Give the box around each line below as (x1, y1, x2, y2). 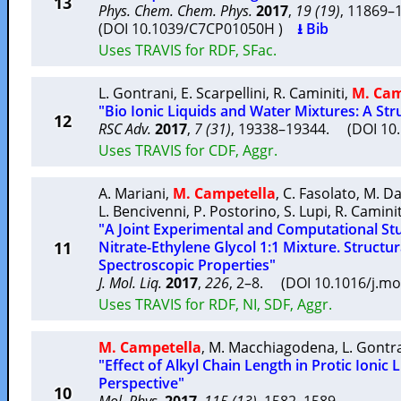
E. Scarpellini (181, 83, 266, 103)
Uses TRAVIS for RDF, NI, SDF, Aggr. (98, 294, 332, 314)
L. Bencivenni (98, 201, 186, 221)
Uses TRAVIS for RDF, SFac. (98, 40, 277, 60)
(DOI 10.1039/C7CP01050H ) (98, 19, 297, 38)
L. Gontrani (98, 83, 174, 103)
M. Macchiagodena (209, 337, 335, 357)
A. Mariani (98, 183, 166, 203)
